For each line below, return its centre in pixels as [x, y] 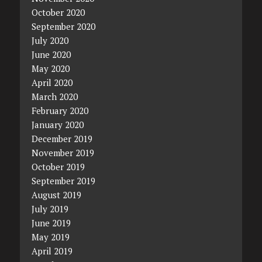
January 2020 [57, 124]
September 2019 [63, 180]
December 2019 [62, 138]
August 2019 [56, 194]
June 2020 [51, 54]
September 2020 [63, 26]
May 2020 [50, 68]
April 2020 [52, 82]
